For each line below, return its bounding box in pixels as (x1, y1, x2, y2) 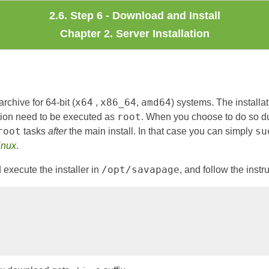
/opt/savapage (101, 163, 180, 175)
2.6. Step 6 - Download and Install (49, 10, 220, 22)
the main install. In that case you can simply (67, 125, 255, 136)
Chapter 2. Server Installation (59, 28, 210, 40)
